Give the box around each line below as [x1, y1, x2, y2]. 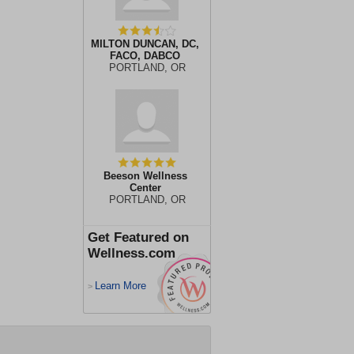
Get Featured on [88, 230, 189, 245]
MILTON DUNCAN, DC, [91, 38, 199, 50]
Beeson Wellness [103, 170, 187, 182]
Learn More [95, 280, 146, 292]
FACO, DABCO [110, 50, 180, 62]
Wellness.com [88, 246, 175, 261]
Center [129, 182, 161, 194]
